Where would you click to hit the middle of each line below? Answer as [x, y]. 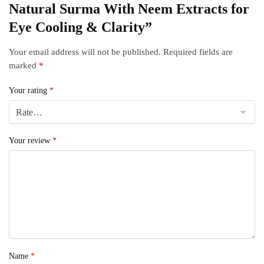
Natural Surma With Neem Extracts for [129, 9]
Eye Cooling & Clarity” [80, 27]
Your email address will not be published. [85, 52]
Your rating [29, 90]
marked [24, 66]
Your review [31, 140]
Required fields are [198, 52]
